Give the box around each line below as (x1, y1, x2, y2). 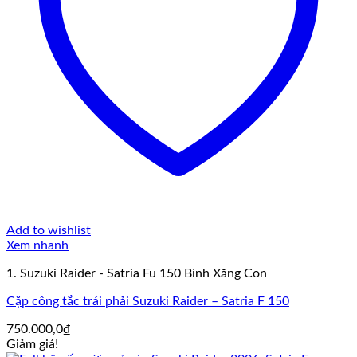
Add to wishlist (6, 224, 91, 237)
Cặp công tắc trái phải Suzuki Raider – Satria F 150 (6, 295, 289, 308)
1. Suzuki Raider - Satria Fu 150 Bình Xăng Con (6, 267, 267, 280)
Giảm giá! (6, 338, 58, 351)
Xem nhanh (6, 239, 69, 253)
